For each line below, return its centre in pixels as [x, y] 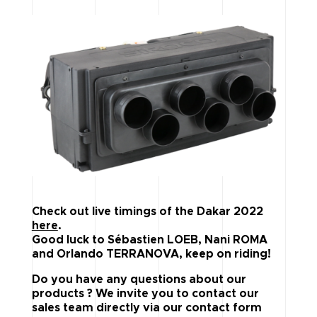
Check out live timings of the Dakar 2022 [147, 211]
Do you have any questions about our [139, 279]
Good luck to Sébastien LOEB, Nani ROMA [149, 240]
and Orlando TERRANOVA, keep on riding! [151, 254]
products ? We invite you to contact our [145, 293]
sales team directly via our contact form [146, 307]
